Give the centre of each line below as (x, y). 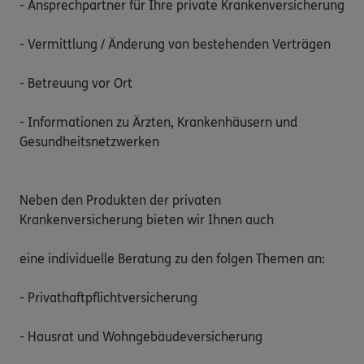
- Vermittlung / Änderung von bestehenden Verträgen (175, 44)
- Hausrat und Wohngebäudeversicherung (141, 336)
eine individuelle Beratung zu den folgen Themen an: (172, 258)
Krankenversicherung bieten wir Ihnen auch (147, 219)
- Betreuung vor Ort (76, 83)
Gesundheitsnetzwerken (89, 141)
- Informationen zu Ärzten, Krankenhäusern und (158, 122)
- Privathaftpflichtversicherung (108, 297)
